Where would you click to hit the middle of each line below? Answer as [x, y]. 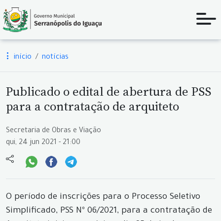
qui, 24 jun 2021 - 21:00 [43, 143]
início [22, 58]
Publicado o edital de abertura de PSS [109, 91]
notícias [55, 58]
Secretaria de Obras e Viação [54, 131]
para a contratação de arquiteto [92, 106]
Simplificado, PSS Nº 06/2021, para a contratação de [109, 211]
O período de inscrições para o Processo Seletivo [103, 198]
